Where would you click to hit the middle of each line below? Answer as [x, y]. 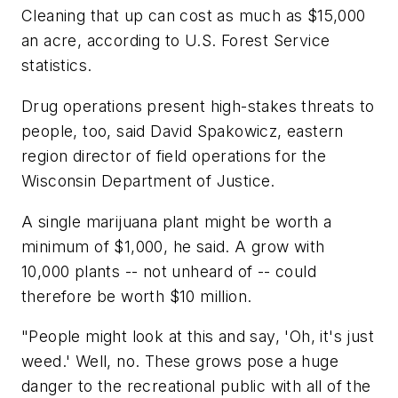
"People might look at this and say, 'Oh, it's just [198, 337]
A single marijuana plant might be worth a [177, 221]
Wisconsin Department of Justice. [148, 180]
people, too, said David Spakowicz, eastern [183, 131]
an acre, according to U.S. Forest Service [176, 41]
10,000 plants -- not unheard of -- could [169, 271]
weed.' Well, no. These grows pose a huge [180, 362]
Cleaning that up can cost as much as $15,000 [194, 16]
